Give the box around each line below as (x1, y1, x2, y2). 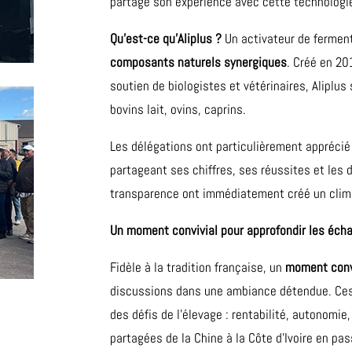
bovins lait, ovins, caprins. (110, 101, 247, 119)
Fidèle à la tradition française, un (110, 258, 286, 277)
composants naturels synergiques (110, 53, 288, 71)
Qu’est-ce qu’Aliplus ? (110, 30, 222, 48)
